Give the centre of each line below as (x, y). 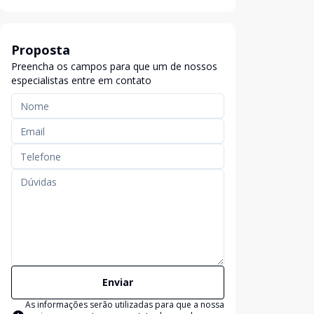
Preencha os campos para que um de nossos (114, 66)
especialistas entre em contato (81, 80)
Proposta (41, 50)
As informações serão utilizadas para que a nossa (125, 305)
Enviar (118, 282)
